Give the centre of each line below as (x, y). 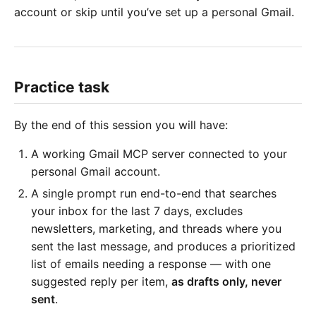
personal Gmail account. (96, 171)
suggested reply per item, (101, 281)
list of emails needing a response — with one (151, 263)
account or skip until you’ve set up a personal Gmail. (154, 12)
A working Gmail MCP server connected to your (159, 153)
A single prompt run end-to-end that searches (154, 193)
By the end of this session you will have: (121, 124)
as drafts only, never (226, 281)
